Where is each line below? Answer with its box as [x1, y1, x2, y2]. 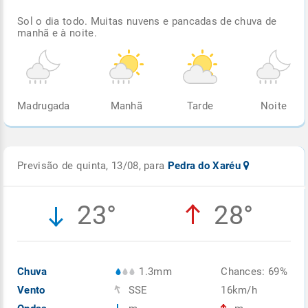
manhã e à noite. [17, 26, 97, 39]
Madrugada [17, 99, 70, 112]
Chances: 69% [221, 265, 287, 278]
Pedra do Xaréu [167, 159, 244, 172]
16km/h [221, 283, 258, 296]
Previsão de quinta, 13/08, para [17, 159, 168, 172]
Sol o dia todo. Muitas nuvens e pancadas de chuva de [17, 14, 277, 27]
